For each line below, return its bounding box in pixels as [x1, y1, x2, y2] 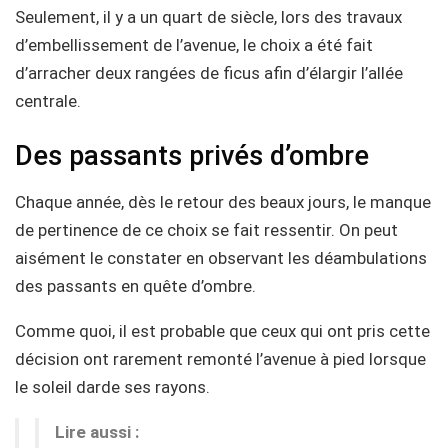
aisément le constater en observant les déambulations [15, 247, 427, 268]
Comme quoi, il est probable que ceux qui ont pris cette [15, 320, 430, 341]
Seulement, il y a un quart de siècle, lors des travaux [15, 7, 402, 28]
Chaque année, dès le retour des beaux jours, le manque [15, 191, 431, 212]
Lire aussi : [55, 421, 139, 442]
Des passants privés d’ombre [15, 139, 369, 172]
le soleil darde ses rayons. [15, 376, 210, 397]
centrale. [15, 91, 81, 112]
